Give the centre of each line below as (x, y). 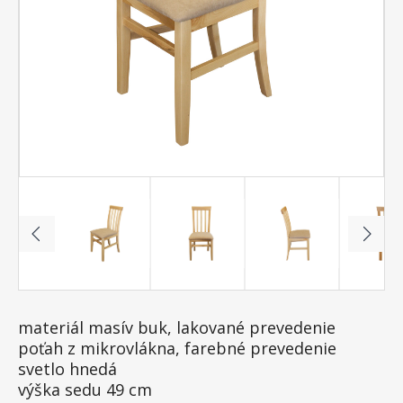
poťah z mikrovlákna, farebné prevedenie (177, 348)
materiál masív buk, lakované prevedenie (177, 327)
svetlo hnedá (67, 369)
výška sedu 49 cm (85, 390)
